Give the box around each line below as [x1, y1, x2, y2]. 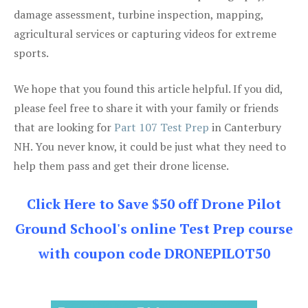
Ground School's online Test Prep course [15, 219, 293, 238]
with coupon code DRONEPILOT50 [38, 243, 270, 263]
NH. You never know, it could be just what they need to [14, 138, 286, 154]
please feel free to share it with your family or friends [14, 100, 278, 115]
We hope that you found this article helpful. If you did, [14, 80, 283, 96]
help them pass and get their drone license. [14, 157, 229, 173]
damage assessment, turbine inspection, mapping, [14, 6, 263, 22]
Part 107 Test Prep [114, 119, 209, 135]
